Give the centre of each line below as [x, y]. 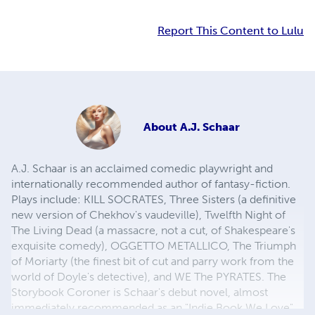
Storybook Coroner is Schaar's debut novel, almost [140, 292]
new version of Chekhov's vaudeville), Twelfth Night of [148, 215]
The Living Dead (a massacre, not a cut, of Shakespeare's [153, 231]
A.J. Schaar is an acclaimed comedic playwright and [142, 169]
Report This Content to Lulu [231, 31]
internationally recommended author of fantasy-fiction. [151, 184]
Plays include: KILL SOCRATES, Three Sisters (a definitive [154, 200]
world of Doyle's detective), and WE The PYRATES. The [149, 277]
